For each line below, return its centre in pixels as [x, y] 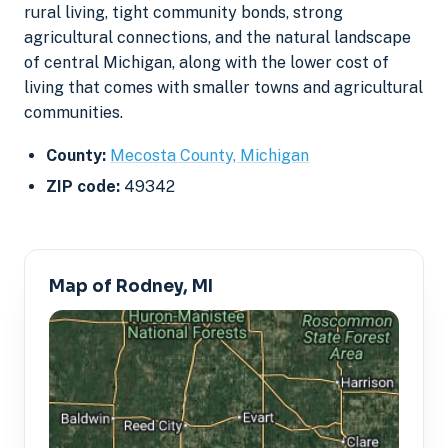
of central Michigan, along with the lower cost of [206, 63]
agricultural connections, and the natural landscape [217, 38]
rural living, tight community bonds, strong [183, 13]
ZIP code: [83, 187]
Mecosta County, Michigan [210, 155]
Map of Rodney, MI [131, 286]
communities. [73, 113]
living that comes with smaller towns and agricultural [223, 88]
